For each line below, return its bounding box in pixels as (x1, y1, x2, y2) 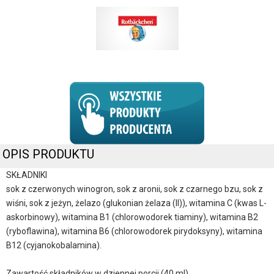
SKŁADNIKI (6, 170, 47, 180)
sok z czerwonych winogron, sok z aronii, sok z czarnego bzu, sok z (6, 184, 263, 194)
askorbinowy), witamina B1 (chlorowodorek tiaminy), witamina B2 (6, 212, 258, 223)
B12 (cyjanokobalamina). (6, 240, 102, 251)
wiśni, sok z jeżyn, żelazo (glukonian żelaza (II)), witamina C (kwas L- (6, 198, 267, 209)
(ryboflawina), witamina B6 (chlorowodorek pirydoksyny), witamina (6, 226, 262, 237)
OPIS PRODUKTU (2, 146, 95, 161)
